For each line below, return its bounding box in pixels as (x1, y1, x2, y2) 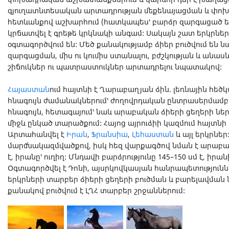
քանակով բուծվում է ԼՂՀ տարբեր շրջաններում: (8, 186, 185, 195)
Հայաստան (8, 84, 50, 94)
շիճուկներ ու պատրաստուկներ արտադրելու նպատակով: (8, 62, 222, 72)
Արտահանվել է (8, 129, 66, 139)
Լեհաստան (132, 129, 174, 139)
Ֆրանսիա (91, 129, 128, 139)
